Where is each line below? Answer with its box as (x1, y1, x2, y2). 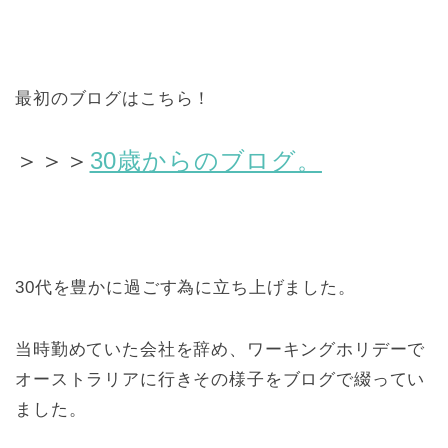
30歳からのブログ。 (89, 146, 322, 174)
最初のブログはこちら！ (15, 88, 212, 108)
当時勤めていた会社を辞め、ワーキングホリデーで (15, 339, 426, 359)
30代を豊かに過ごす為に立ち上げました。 (15, 277, 356, 297)
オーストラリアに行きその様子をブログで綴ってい (15, 369, 426, 389)
